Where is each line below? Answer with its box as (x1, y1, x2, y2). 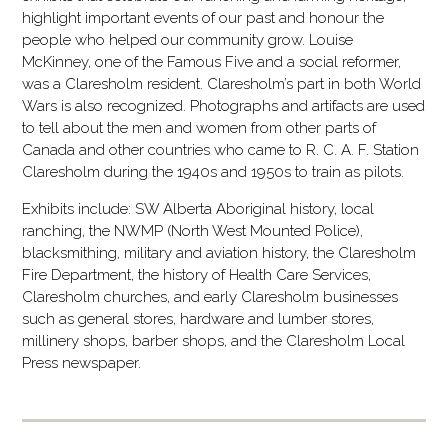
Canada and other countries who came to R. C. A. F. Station (22, 141, 420, 160)
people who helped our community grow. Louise (22, 31, 354, 50)
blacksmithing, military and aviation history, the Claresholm (22, 244, 417, 263)
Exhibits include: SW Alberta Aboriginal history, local (22, 200, 375, 219)
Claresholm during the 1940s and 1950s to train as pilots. (22, 163, 405, 182)
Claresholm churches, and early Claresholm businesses (22, 288, 399, 307)
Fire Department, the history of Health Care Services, (22, 266, 372, 285)
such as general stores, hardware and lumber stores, (22, 310, 375, 329)
